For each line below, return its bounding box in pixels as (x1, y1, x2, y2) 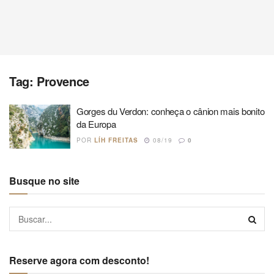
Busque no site (9, 173, 80, 188)
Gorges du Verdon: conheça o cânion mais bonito (76, 105, 265, 117)
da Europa (76, 117, 116, 130)
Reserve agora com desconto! (9, 253, 149, 267)
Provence (37, 72, 89, 90)
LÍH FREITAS (94, 136, 138, 144)
